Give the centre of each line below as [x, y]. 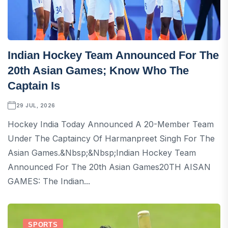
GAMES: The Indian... [49, 181]
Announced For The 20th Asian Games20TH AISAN [109, 167]
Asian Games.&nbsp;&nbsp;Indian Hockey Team [102, 152]
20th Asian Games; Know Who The [98, 70]
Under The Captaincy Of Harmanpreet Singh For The [111, 138]
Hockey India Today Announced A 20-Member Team [111, 124]
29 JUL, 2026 [36, 105]
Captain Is [34, 85]
